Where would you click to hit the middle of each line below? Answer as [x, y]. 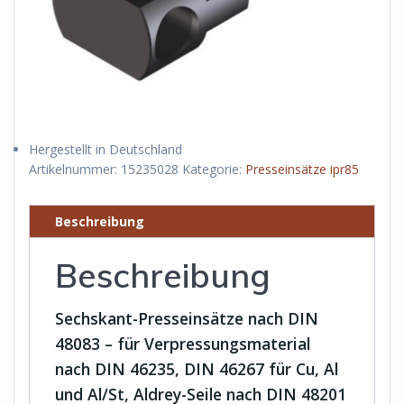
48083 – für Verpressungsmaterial [183, 343]
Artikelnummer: [75, 169]
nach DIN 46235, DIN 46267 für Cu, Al [197, 368]
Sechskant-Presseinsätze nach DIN [187, 318]
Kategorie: [214, 169]
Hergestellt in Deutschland [106, 149]
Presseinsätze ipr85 [302, 169]
